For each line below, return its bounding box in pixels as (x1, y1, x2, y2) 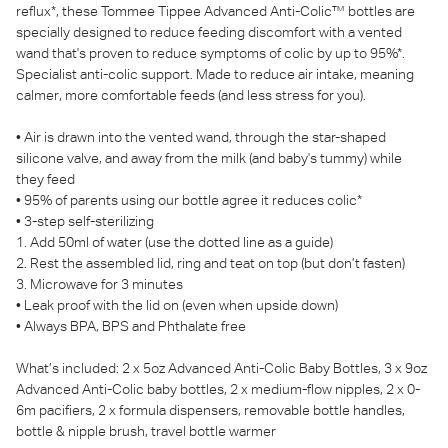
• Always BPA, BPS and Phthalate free (16, 318, 246, 334)
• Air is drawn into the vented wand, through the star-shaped (16, 129, 386, 145)
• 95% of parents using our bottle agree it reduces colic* (16, 192, 362, 208)
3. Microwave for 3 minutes (16, 276, 183, 292)
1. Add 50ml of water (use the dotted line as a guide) (16, 234, 333, 250)
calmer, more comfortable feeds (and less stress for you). (16, 87, 366, 103)
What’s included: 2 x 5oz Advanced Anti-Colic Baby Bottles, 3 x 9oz (16, 360, 427, 376)
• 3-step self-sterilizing (16, 213, 154, 229)
